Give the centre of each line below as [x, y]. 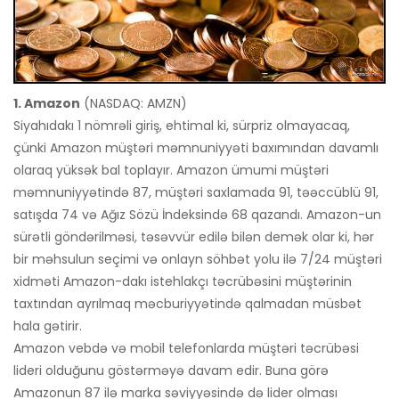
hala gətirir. [48, 326]
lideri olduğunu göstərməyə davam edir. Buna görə [171, 370]
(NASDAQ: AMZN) [134, 103]
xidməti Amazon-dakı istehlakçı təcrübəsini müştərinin [183, 281]
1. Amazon [47, 103]
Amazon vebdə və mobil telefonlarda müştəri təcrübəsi [186, 348]
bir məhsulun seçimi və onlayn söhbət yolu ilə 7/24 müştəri [198, 259]
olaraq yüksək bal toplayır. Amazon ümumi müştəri [171, 170]
